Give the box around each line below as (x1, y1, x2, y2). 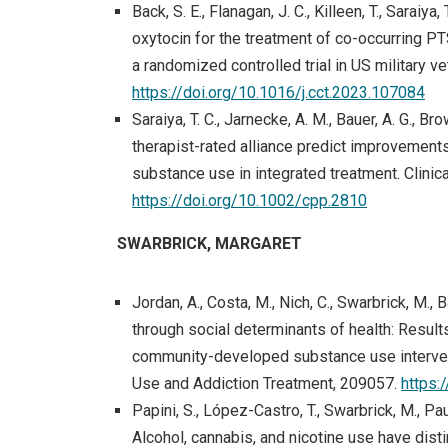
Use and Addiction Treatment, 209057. (132, 373, 401, 393)
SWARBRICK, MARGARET (117, 233, 302, 253)
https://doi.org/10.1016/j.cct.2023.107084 (132, 82, 425, 102)
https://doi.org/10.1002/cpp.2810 (132, 190, 367, 210)
